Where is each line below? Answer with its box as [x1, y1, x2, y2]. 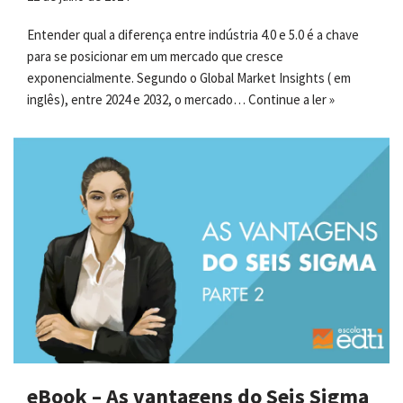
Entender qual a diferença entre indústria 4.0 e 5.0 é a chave [27, 25, 359, 43]
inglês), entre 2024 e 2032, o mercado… [27, 90, 248, 108]
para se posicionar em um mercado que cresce [27, 47, 283, 65]
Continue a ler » [248, 90, 335, 108]
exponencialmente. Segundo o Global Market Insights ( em [27, 68, 351, 86]
